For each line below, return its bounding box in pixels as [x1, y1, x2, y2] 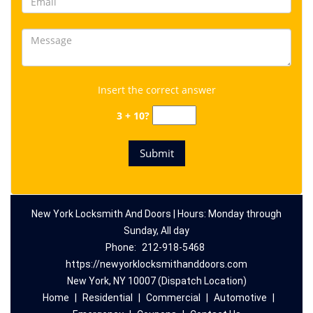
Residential [82, 292, 133, 303]
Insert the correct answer [97, 83, 216, 96]
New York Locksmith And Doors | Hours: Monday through [31, 208, 282, 219]
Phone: [105, 242, 138, 253]
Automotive [213, 292, 267, 303]
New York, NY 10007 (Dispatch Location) [66, 275, 247, 286]
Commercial [145, 292, 201, 303]
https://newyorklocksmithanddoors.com [66, 259, 247, 270]
